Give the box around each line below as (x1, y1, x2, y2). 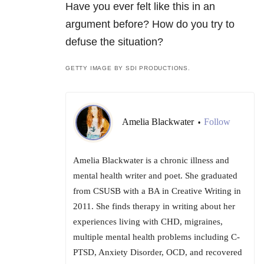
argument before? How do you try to (65, 18, 235, 31)
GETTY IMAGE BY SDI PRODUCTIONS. (65, 65, 190, 72)
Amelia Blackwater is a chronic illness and (73, 156, 229, 166)
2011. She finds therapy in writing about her (73, 202, 235, 212)
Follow (204, 117, 230, 127)
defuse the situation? (65, 36, 163, 48)
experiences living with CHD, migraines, (73, 217, 223, 227)
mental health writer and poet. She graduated (73, 171, 237, 181)
